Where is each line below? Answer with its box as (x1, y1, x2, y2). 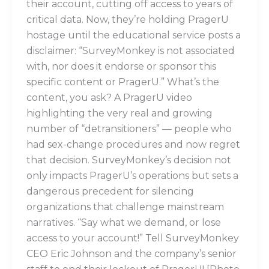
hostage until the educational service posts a (26, 29, 241, 41)
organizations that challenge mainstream (26, 201, 224, 213)
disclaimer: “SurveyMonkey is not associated (26, 44, 235, 56)
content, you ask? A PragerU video (26, 91, 192, 103)
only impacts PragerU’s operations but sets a (26, 169, 238, 181)
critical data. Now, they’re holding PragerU (26, 13, 229, 25)
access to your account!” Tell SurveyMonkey (26, 232, 239, 244)
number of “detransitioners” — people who (26, 122, 232, 134)
